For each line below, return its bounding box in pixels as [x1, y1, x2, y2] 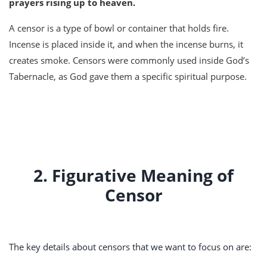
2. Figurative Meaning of [33, 164, 234, 187]
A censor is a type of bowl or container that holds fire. [9, 22, 229, 35]
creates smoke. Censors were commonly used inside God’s [9, 54, 249, 67]
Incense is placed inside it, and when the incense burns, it [9, 38, 243, 51]
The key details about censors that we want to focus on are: [9, 241, 252, 253]
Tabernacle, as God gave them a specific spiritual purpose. [9, 70, 247, 83]
